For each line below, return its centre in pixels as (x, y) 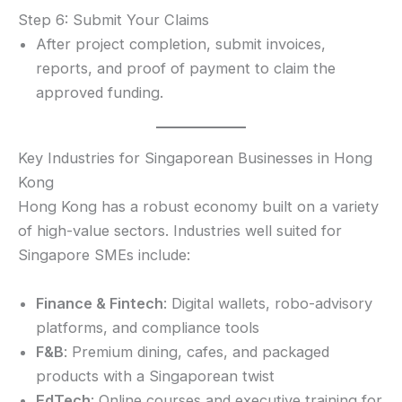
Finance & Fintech (100, 303)
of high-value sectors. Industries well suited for (180, 231)
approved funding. (100, 92)
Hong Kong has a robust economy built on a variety (198, 207)
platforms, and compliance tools (148, 327)
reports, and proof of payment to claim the (186, 68)
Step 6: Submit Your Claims (114, 19)
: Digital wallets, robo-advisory (268, 303)
